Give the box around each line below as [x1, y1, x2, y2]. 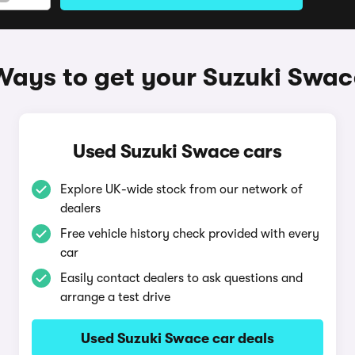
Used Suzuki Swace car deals [80, 330, 274, 346]
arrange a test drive [59, 290, 170, 304]
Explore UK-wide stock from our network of [59, 182, 303, 197]
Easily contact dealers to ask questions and [59, 271, 303, 285]
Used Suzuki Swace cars [73, 140, 282, 162]
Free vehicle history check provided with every [59, 227, 319, 241]
